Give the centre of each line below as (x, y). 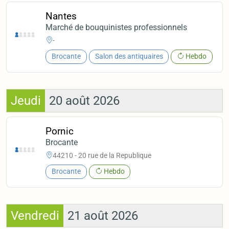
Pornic (60, 131)
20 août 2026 (84, 100)
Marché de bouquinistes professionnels (117, 28)
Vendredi (35, 215)
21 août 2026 (103, 215)
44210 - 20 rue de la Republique (102, 155)
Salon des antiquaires (129, 57)
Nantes (61, 16)
